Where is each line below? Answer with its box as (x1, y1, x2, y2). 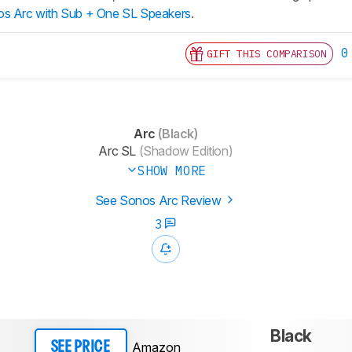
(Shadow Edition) (135, 143, 233, 159)
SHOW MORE (137, 163, 206, 179)
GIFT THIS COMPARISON (207, 47, 327, 61)
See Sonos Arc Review (94, 192, 225, 209)
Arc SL (98, 143, 136, 159)
